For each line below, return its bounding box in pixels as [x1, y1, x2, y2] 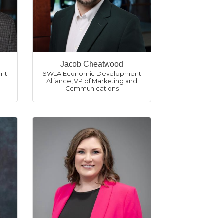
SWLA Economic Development [42, 70, 141, 77]
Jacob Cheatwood [60, 60, 123, 68]
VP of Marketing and [74, 77, 137, 85]
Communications [65, 85, 119, 92]
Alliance [46, 77, 71, 85]
